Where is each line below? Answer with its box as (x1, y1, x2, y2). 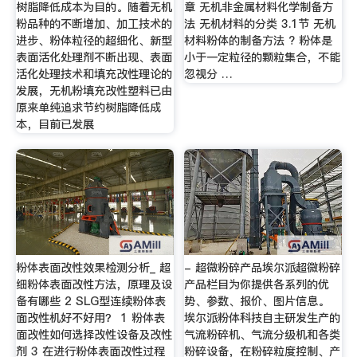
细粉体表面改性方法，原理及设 (15, 277, 172, 293)
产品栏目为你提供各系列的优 (184, 277, 330, 293)
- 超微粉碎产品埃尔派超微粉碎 (184, 260, 341, 277)
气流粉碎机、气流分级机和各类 (184, 327, 341, 343)
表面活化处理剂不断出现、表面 (15, 49, 172, 66)
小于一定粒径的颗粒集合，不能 (184, 49, 341, 66)
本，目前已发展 (15, 116, 94, 133)
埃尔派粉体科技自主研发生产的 (184, 310, 341, 327)
